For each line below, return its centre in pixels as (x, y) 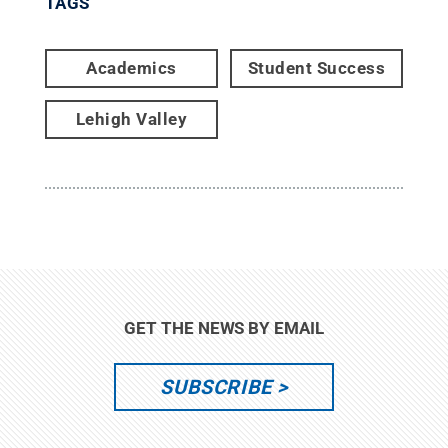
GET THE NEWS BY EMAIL (224, 327)
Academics (131, 67)
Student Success (316, 67)
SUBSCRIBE (216, 386)
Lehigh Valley (131, 118)
